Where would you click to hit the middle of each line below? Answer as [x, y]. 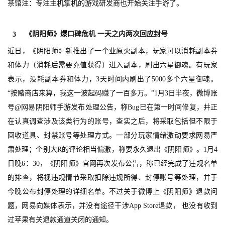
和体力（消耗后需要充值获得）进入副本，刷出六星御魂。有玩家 [113, 65]
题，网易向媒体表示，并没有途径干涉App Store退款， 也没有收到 [113, 206]
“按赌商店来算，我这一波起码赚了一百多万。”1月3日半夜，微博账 [113, 93]
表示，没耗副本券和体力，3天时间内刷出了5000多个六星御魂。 [113, 79]
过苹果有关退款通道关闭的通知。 [60, 220]
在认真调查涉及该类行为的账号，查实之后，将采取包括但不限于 [113, 122]
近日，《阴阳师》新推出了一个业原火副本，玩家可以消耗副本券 [113, 51]
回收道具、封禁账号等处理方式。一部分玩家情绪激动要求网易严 [113, 136]
